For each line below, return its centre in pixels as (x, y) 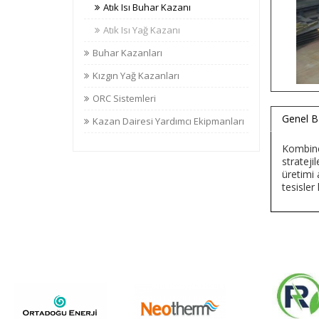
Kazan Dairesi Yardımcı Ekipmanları (168, 121)
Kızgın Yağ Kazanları (136, 75)
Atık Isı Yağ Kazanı (142, 30)
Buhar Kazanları (127, 53)
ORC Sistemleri (124, 98)
